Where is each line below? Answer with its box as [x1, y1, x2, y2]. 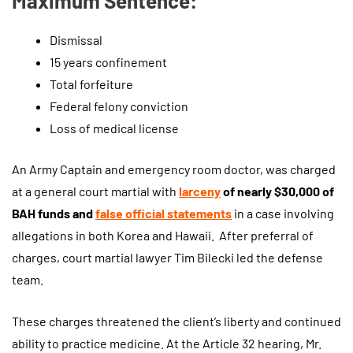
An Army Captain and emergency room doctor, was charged [12, 161, 336, 176]
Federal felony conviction [50, 98, 188, 113]
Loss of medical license [50, 120, 179, 136]
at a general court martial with [12, 183, 179, 199]
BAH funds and [12, 205, 95, 221]
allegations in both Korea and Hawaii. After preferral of [12, 227, 314, 243]
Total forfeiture [50, 76, 133, 91]
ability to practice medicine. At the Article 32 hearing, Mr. [12, 336, 321, 351]
